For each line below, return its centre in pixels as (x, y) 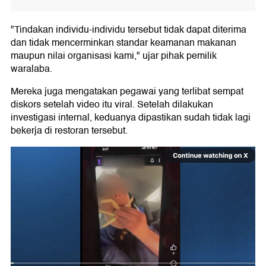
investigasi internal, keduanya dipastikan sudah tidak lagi (131, 117)
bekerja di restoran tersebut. (69, 130)
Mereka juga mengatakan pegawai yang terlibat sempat (127, 91)
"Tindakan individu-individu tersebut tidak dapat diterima (129, 29)
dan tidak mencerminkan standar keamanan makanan (123, 42)
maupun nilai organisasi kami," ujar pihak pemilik (114, 56)
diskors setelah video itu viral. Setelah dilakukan (112, 104)
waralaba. (31, 69)
